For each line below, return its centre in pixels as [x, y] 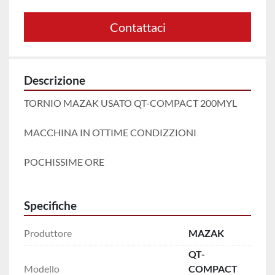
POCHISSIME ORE [65, 162]
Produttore [48, 233]
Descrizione [55, 81]
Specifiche [50, 206]
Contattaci [137, 27]
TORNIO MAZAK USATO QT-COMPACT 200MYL [130, 103]
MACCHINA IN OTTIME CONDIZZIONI [111, 133]
